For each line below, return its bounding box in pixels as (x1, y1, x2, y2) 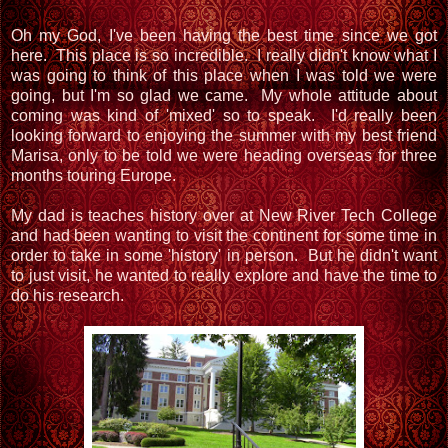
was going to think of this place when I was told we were (11, 66, 437, 84)
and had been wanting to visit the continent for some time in (11, 226, 437, 244)
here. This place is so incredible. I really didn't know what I (11, 46, 437, 64)
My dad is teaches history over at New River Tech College (11, 206, 437, 224)
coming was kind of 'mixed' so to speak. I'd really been (11, 106, 437, 124)
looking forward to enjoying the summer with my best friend (11, 126, 437, 144)
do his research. (11, 286, 124, 304)
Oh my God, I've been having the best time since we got (11, 26, 437, 44)
